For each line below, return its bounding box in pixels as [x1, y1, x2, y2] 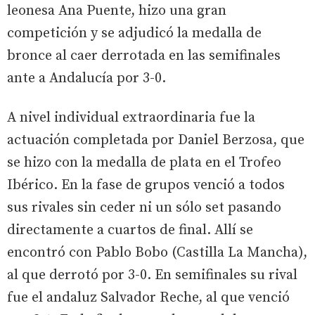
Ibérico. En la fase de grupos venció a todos [7, 176, 285, 194]
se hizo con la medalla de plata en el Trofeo [7, 153, 281, 172]
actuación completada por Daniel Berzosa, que [7, 131, 304, 149]
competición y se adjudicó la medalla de [7, 24, 262, 42]
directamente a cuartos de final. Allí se [7, 221, 253, 239]
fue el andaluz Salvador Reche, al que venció [7, 288, 290, 307]
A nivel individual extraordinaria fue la [7, 108, 255, 127]
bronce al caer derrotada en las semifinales [7, 46, 281, 65]
